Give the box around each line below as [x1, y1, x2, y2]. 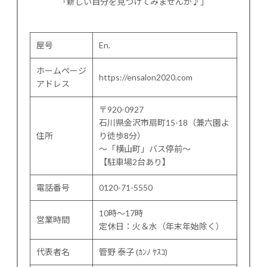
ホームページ [36, 66, 86, 76]
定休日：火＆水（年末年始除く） [99, 221, 224, 232]
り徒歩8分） [99, 131, 145, 141]
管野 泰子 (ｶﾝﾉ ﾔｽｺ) [99, 247, 167, 257]
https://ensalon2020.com [99, 72, 193, 83]
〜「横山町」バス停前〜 [99, 144, 191, 154]
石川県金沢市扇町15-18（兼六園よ [99, 117, 229, 128]
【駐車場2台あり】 [99, 157, 170, 167]
